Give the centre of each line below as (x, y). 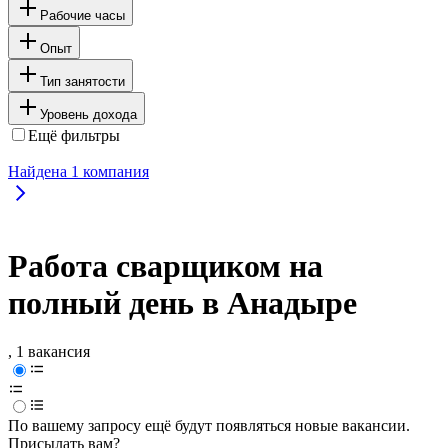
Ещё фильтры (74, 135)
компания (114, 171)
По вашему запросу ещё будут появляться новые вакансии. (209, 426)
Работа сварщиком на (165, 266)
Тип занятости (82, 81)
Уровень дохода (88, 114)
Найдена (39, 171)
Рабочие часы (82, 15)
